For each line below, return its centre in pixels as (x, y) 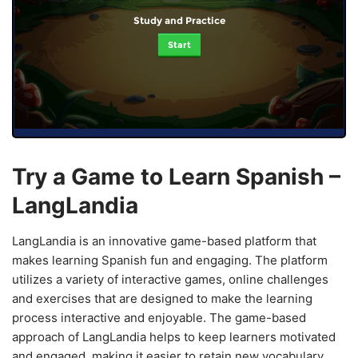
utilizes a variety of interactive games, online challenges (170, 279)
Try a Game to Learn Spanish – (176, 176)
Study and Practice (179, 20)
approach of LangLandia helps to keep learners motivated (174, 336)
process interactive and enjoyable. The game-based (159, 317)
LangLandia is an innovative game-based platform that (164, 241)
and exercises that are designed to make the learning (162, 298)
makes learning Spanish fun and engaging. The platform (170, 260)
